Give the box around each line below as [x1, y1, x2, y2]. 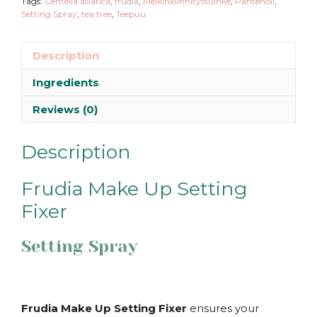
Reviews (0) [33, 102, 98, 116]
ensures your [187, 301, 259, 316]
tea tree [81, 8, 112, 20]
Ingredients [33, 75, 99, 89]
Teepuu [116, 8, 146, 20]
